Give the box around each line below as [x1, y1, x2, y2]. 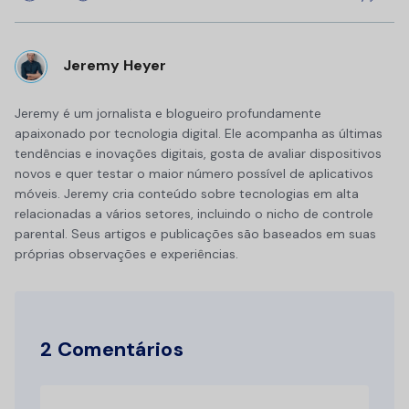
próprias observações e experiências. [15, 245, 238, 262]
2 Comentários [40, 335, 184, 362]
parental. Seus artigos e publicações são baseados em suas [15, 225, 376, 242]
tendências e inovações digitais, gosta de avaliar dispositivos [15, 144, 382, 162]
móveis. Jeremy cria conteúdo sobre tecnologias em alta [15, 184, 359, 202]
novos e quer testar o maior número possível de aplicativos [15, 164, 373, 182]
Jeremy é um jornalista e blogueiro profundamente [15, 104, 321, 121]
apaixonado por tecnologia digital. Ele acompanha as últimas [15, 124, 383, 142]
